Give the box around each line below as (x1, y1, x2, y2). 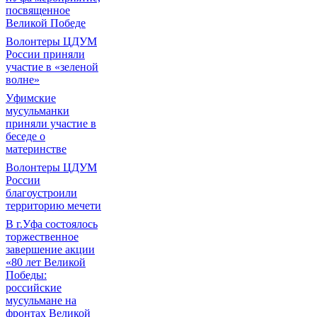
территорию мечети (6, 200, 101, 212)
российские (6, 282, 62, 294)
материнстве (6, 143, 67, 155)
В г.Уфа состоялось (6, 218, 98, 230)
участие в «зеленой (6, 61, 98, 73)
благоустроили (6, 187, 77, 199)
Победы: (6, 269, 47, 281)
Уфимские (6, 92, 56, 104)
